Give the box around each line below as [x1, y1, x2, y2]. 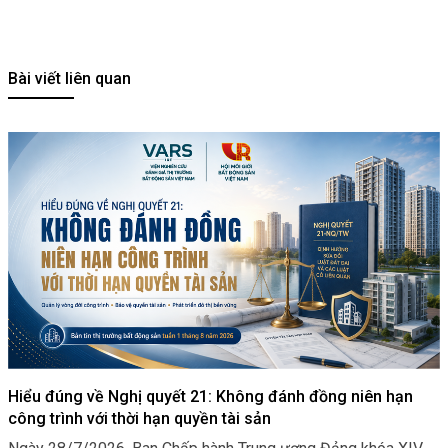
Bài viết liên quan [8, 69, 131, 89]
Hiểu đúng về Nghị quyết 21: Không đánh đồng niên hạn [8, 386, 413, 406]
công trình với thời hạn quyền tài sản [8, 408, 271, 428]
